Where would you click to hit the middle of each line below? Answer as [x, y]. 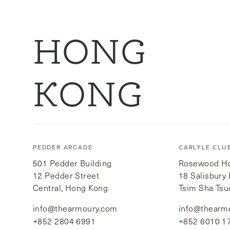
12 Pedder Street [66, 176]
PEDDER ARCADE [63, 148]
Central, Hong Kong [71, 188]
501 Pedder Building [72, 163]
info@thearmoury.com [75, 208]
